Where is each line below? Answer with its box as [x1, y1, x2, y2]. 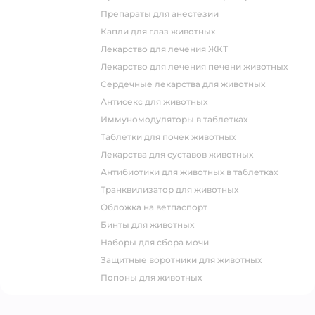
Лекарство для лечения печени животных [107, 61, 288, 72]
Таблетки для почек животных [105, 131, 236, 142]
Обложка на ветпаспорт [108, 202, 207, 212]
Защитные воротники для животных [106, 255, 262, 265]
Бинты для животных [107, 219, 194, 230]
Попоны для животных [108, 272, 202, 283]
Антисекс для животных [107, 96, 207, 107]
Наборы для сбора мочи [108, 237, 209, 247]
